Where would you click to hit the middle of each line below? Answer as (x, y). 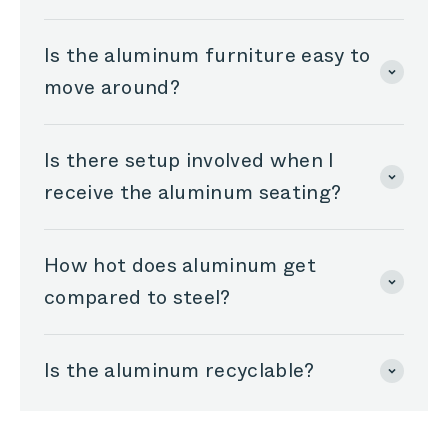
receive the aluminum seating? (193, 193)
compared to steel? (137, 298)
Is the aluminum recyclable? (179, 371)
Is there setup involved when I (189, 161)
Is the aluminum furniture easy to (207, 56)
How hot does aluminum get (180, 266)
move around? (112, 88)
